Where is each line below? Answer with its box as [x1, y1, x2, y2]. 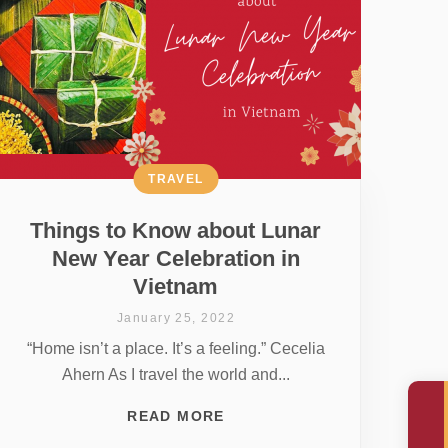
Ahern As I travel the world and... [61, 365, 290, 383]
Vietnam [133, 273, 219, 299]
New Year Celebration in [51, 245, 300, 271]
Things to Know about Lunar [30, 217, 322, 243]
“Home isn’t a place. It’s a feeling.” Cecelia [26, 339, 325, 357]
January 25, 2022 [116, 310, 235, 325]
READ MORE [127, 407, 225, 424]
